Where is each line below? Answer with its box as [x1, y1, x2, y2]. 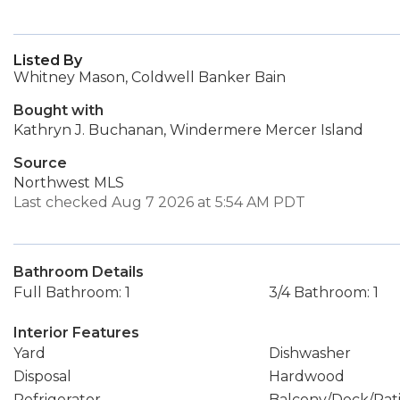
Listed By [13, 52, 82, 69]
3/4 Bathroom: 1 [268, 284, 379, 301]
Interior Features [13, 324, 139, 341]
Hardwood [268, 368, 345, 385]
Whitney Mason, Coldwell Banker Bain [13, 69, 286, 86]
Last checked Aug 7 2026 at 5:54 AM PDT [13, 194, 305, 211]
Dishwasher [268, 345, 351, 362]
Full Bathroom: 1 [13, 284, 130, 301]
